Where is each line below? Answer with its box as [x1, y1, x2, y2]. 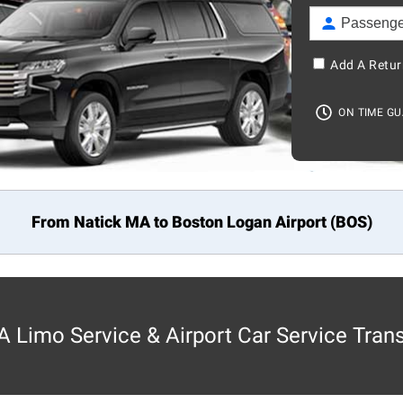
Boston [171, 212, 223, 232]
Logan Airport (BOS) [222, 212, 372, 232]
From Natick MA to [31, 212, 172, 232]
